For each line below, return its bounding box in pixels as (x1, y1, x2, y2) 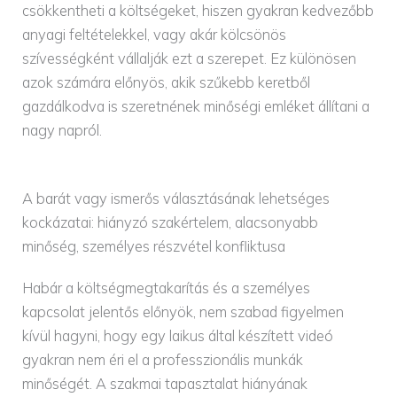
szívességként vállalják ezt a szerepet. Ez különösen (22, 49, 357, 67)
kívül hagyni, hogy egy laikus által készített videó (22, 326, 334, 345)
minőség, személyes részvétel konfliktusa (22, 237, 286, 255)
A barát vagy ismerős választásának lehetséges (22, 189, 331, 207)
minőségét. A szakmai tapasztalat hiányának (22, 374, 308, 393)
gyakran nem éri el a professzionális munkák (22, 350, 304, 369)
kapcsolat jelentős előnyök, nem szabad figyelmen (22, 302, 345, 321)
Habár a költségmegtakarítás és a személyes (22, 278, 311, 297)
